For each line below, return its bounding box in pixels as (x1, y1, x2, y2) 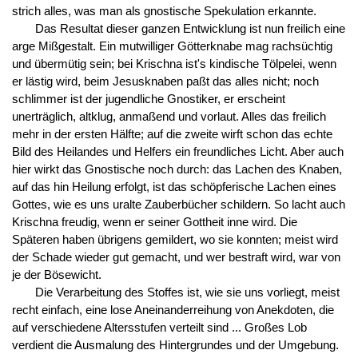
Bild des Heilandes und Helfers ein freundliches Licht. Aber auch (11, 145, 344, 159)
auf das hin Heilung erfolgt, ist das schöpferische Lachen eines (11, 181, 336, 194)
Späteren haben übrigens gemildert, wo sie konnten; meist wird (11, 233, 338, 247)
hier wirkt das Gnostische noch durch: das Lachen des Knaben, (11, 163, 342, 177)
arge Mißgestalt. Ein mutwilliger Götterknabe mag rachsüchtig (11, 40, 332, 54)
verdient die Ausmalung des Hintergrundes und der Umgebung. (11, 339, 339, 352)
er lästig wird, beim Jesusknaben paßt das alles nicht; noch (11, 75, 319, 89)
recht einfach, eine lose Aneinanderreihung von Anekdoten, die (11, 304, 334, 317)
